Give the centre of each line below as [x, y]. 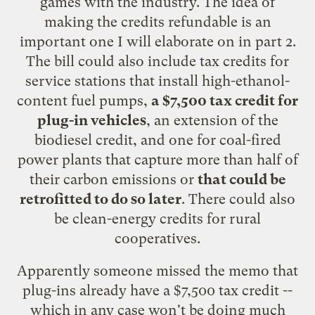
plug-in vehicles [91, 120]
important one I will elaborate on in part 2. [157, 41]
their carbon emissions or [113, 179]
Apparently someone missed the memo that [157, 270]
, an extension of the [212, 120]
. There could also [238, 199]
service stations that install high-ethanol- [157, 81]
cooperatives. [157, 238]
